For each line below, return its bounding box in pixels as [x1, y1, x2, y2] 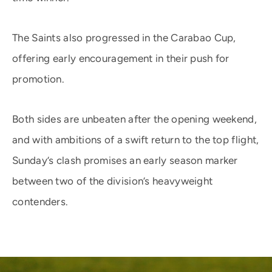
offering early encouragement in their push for [12, 52, 229, 64]
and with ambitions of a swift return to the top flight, [12, 134, 259, 146]
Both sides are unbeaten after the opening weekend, [12, 113, 257, 125]
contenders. [12, 195, 69, 208]
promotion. [12, 73, 65, 85]
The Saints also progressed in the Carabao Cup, [12, 32, 236, 44]
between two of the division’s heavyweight [12, 175, 213, 187]
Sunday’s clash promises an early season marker [12, 154, 238, 166]
